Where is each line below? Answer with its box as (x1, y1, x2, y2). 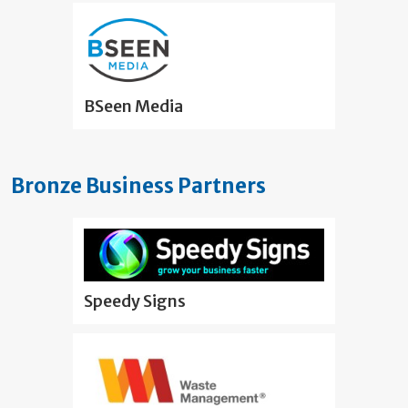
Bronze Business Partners (11, 173, 266, 199)
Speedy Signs (84, 291, 186, 311)
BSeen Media (84, 96, 183, 117)
